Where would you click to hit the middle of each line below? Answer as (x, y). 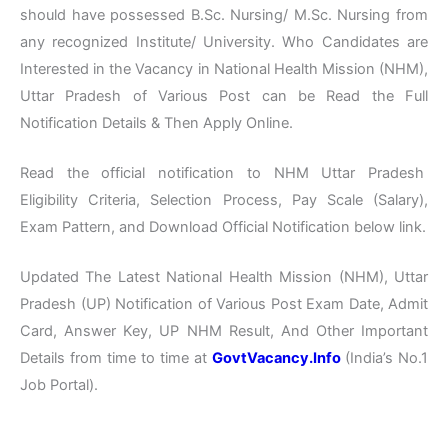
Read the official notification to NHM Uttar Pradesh (224, 173)
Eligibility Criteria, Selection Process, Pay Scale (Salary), (224, 200)
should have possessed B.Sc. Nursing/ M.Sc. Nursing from (224, 14)
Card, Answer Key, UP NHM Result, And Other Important (224, 331)
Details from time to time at (116, 358)
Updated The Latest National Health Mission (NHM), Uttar (224, 277)
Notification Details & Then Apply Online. (156, 122)
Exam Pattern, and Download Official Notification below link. (223, 227)
